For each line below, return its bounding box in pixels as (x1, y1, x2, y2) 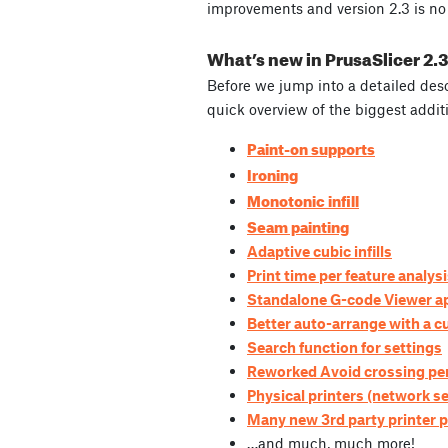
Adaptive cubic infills (247, 242, 392, 261)
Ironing (247, 161, 298, 186)
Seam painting (247, 213, 349, 238)
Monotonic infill (247, 187, 359, 212)
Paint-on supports (247, 135, 375, 160)
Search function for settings (247, 338, 442, 357)
